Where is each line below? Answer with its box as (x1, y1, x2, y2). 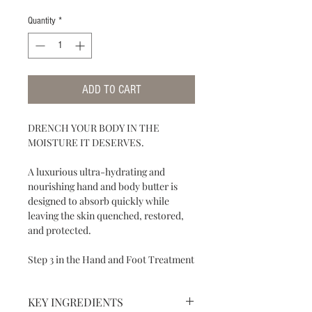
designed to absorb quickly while (28, 194, 169, 208)
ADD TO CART (81, 83, 141, 96)
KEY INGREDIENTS (28, 295, 123, 309)
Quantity (28, 15, 56, 26)
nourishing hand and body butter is (28, 180, 178, 193)
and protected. (28, 224, 91, 237)
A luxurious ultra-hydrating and (28, 165, 165, 178)
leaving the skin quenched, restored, (28, 209, 184, 222)
